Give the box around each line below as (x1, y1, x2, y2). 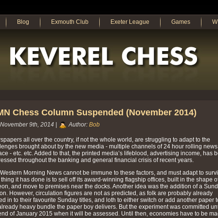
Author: (67, 121, 89, 128)
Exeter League (110, 18, 149, 25)
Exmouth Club (51, 18, 89, 25)
